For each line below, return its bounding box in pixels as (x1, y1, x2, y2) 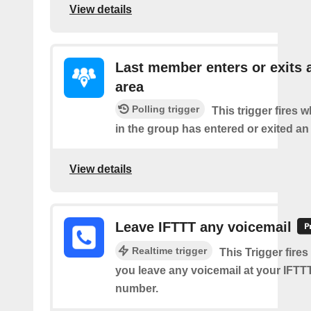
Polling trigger (132, 103, 199, 115)
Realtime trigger (132, 244, 207, 256)
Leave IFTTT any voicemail (115, 219, 292, 235)
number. (115, 282, 158, 294)
